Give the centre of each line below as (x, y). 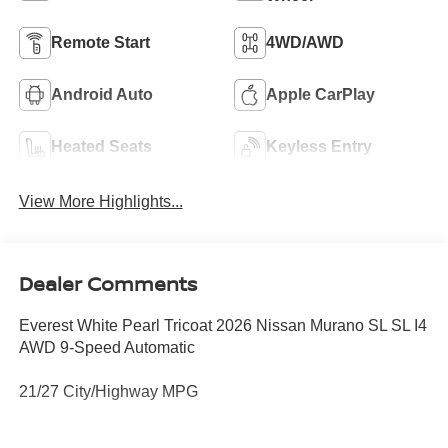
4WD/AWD (305, 43)
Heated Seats (101, 147)
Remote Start (100, 43)
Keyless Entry (319, 147)
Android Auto (101, 95)
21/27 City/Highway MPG (108, 391)
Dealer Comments (107, 283)
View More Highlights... (100, 202)
